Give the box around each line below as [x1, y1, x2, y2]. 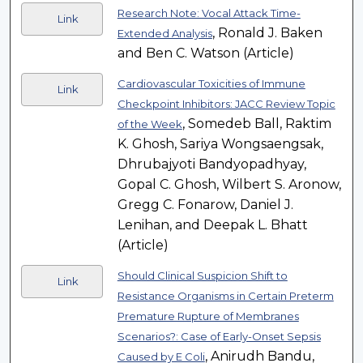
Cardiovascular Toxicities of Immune [117, 77, 305, 91]
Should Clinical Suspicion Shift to [117, 269, 288, 283]
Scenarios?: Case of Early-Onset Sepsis [117, 330, 321, 344]
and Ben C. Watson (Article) [117, 45, 294, 62]
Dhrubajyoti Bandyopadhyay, [117, 156, 306, 173]
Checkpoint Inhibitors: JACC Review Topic [117, 97, 335, 111]
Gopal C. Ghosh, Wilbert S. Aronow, [117, 177, 341, 193]
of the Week [117, 117, 182, 131]
